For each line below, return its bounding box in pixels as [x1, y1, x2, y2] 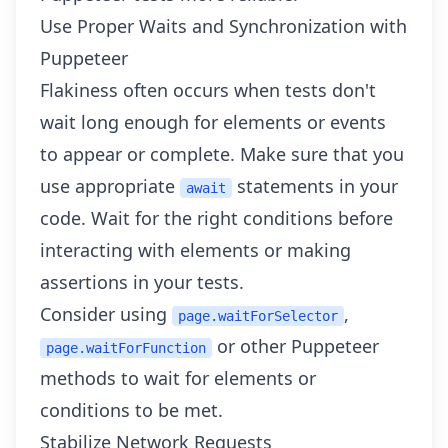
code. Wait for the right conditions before [40, 206, 393, 230]
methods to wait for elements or [40, 366, 316, 390]
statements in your [232, 174, 398, 198]
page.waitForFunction [46, 340, 206, 356]
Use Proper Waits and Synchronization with [40, 14, 407, 38]
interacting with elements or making [40, 238, 351, 262]
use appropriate [40, 174, 180, 198]
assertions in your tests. [40, 270, 244, 294]
